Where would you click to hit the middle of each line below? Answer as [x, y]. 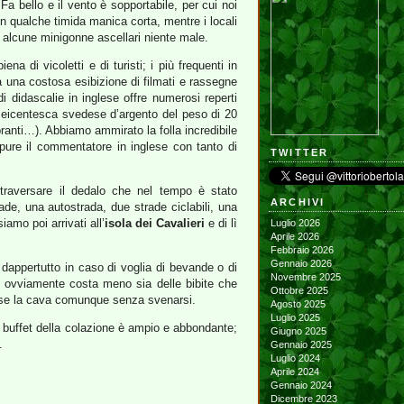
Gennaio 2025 [306, 344]
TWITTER [300, 152]
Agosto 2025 [302, 304]
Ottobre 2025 [304, 290]
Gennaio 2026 [306, 263]
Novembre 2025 [310, 277]
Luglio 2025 [298, 317]
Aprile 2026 [298, 236]
